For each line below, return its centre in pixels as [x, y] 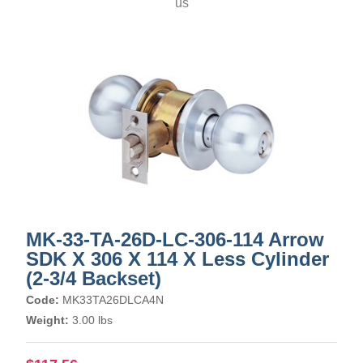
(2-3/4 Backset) [94, 278]
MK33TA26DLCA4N [113, 300]
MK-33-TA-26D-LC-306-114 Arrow [175, 239]
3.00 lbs [91, 320]
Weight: [47, 320]
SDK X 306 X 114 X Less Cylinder [177, 259]
